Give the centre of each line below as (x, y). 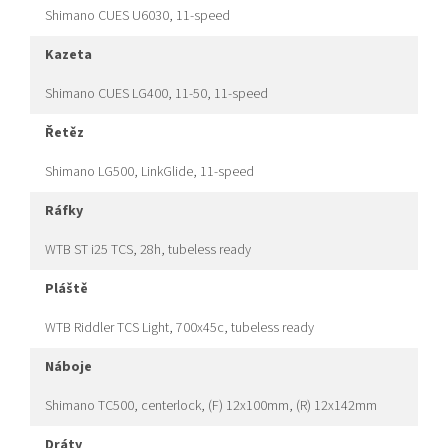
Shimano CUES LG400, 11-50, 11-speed (156, 94)
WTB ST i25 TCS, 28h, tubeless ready (148, 250)
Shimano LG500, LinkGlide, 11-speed (149, 172)
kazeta (73, 55)
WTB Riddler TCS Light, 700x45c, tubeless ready (179, 328)
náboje (73, 367)
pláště (71, 289)
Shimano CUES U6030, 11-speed (137, 16)
